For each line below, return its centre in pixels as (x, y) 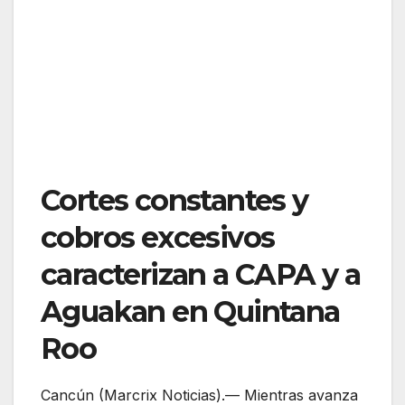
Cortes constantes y (174, 200)
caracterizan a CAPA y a (201, 274)
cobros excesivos (158, 237)
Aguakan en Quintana (190, 311)
